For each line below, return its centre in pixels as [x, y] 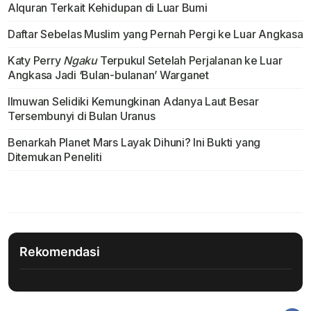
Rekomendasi [60, 252]
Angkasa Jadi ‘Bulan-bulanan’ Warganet [108, 75]
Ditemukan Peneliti [54, 157]
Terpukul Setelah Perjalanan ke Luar [190, 61]
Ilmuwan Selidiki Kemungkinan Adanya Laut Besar [133, 102]
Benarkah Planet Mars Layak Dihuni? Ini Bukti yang [134, 143]
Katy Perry [35, 61]
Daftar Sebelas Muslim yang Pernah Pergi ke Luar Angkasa [155, 34]
